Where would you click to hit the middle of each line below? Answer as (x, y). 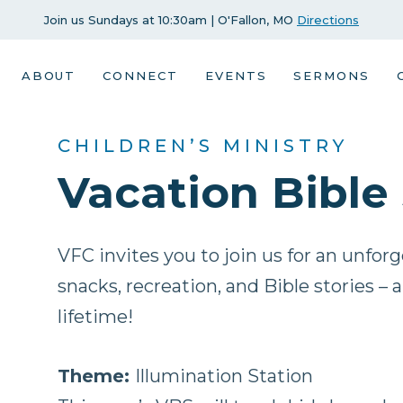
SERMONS (332, 76)
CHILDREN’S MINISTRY (203, 146)
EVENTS (236, 76)
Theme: (96, 376)
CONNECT (140, 76)
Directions (328, 20)
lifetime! (95, 317)
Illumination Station (224, 376)
